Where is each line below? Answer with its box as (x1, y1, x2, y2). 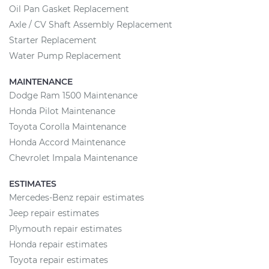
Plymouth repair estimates (9, 223, 122, 234)
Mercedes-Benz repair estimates (9, 192, 144, 203)
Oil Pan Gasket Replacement (9, 3, 129, 14)
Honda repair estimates (9, 238, 107, 250)
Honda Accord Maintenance (9, 136, 125, 148)
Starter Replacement (9, 34, 97, 46)
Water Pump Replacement (9, 50, 121, 61)
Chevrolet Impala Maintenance (9, 152, 138, 163)
